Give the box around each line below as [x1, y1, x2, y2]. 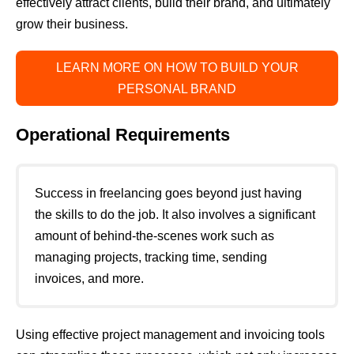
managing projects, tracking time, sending [35, 250, 267, 265]
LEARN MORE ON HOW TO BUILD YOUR [55, 61, 299, 75]
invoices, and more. [35, 272, 144, 286]
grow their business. [16, 17, 128, 32]
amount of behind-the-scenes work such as [35, 229, 274, 243]
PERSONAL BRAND [118, 82, 236, 96]
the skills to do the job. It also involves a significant [35, 208, 315, 222]
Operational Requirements [16, 124, 230, 145]
